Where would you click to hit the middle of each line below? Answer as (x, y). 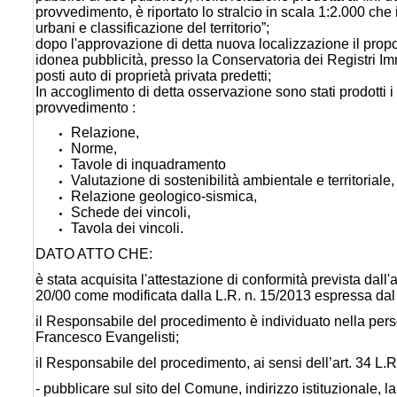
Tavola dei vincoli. (127, 229)
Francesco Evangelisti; (107, 337)
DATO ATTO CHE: (94, 253)
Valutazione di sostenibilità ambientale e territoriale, (233, 181)
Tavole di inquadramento (148, 165)
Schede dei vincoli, (131, 213)
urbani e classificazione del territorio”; (152, 27)
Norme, (94, 149)
